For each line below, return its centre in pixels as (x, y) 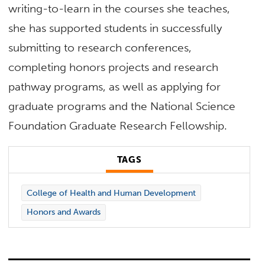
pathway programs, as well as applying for (115, 86)
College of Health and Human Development (111, 193)
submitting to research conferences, (100, 47)
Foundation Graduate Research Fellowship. (118, 125)
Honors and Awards (63, 212)
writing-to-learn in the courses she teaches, (119, 8)
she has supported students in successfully (115, 28)
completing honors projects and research (114, 67)
